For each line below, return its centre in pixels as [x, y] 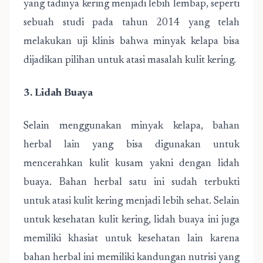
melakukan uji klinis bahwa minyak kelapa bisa [131, 42]
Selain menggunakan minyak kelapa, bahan [131, 126]
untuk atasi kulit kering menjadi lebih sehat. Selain [131, 201]
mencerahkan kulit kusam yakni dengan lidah [131, 164]
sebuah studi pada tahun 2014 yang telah [131, 23]
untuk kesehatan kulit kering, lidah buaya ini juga [131, 220]
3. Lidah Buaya [58, 93]
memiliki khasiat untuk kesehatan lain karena [131, 239]
